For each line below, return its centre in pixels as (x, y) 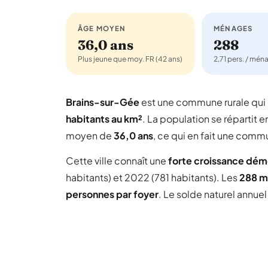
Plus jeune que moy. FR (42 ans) (130, 59)
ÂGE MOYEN (102, 28)
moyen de (90, 135)
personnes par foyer (112, 194)
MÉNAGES (233, 28)
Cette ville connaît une (117, 161)
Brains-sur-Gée (103, 102)
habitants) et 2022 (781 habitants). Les (153, 177)
